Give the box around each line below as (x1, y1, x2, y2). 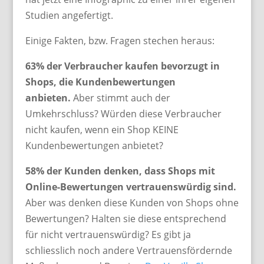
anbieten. (25, 91, 71, 105)
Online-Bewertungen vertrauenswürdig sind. (25, 180, 236, 194)
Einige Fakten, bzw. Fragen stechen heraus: (25, 34, 214, 48)
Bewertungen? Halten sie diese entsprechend (25, 212, 226, 226)
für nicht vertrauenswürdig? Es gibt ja (25, 228, 191, 242)
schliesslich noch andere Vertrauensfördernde (25, 244, 232, 258)
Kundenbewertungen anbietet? (25, 139, 163, 153)
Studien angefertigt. (25, 9, 113, 22)
